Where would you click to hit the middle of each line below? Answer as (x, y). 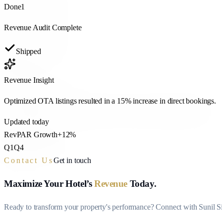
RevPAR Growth (31, 135)
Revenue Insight (29, 80)
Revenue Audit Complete (43, 28)
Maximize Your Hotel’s (48, 184)
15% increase (138, 101)
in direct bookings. (187, 101)
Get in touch (72, 161)
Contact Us (29, 161)
